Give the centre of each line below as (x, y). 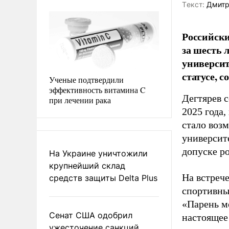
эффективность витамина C (97, 89)
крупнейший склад (87, 165)
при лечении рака (80, 100)
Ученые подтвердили (86, 79)
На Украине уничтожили (98, 153)
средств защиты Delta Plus (103, 178)
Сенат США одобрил (91, 215)
